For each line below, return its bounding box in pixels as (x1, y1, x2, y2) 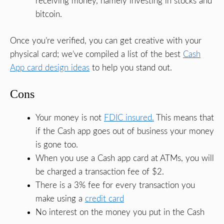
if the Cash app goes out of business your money (35, 127, 214, 136)
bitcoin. (35, 10, 62, 19)
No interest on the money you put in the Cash (35, 208, 204, 217)
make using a (35, 194, 85, 203)
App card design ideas (10, 63, 89, 72)
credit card (85, 194, 124, 203)
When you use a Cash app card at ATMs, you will (35, 154, 214, 163)
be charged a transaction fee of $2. (35, 167, 164, 176)
